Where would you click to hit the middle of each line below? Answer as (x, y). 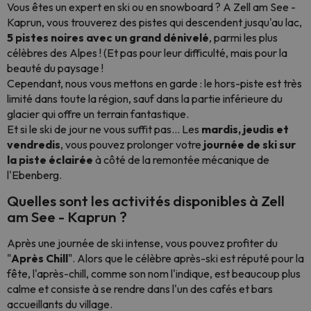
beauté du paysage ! (55, 68)
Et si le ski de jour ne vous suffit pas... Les (104, 129)
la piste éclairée (50, 160)
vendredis (34, 144)
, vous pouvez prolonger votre (132, 144)
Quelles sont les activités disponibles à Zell (146, 201)
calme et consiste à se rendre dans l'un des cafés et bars (140, 289)
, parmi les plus (243, 37)
